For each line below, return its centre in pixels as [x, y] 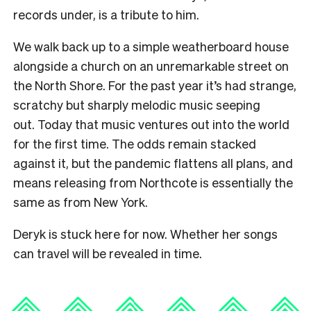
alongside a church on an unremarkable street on [151, 66]
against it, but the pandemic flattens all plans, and [153, 163]
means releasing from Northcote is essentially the [153, 183]
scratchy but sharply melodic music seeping [137, 105]
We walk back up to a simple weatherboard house [151, 47]
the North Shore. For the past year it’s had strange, [155, 85]
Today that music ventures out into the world [163, 124]
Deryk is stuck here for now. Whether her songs [145, 234]
